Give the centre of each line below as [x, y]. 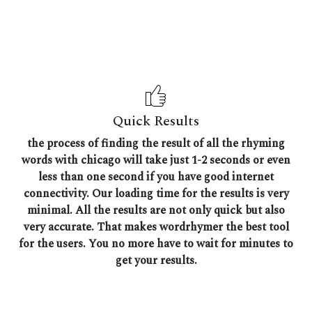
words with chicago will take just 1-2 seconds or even [156, 161]
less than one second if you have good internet [156, 177]
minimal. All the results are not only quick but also [156, 211]
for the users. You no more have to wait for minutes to [156, 244]
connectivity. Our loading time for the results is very [156, 194]
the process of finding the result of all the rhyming [156, 144]
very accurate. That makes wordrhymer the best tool [156, 227]
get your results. [156, 261]
